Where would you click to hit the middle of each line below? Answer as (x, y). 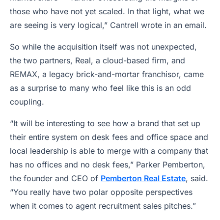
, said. (197, 178)
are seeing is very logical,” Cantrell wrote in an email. (110, 25)
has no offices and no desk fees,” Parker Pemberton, (108, 165)
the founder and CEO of (55, 178)
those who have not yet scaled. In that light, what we (107, 11)
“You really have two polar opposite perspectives (101, 192)
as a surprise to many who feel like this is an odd (100, 88)
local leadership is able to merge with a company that (109, 151)
